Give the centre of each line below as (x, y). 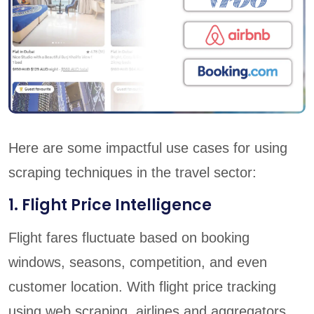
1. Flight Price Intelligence (110, 205)
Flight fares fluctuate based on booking (129, 237)
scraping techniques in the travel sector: (132, 172)
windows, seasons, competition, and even (138, 262)
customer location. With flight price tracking (142, 286)
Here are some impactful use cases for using (148, 148)
